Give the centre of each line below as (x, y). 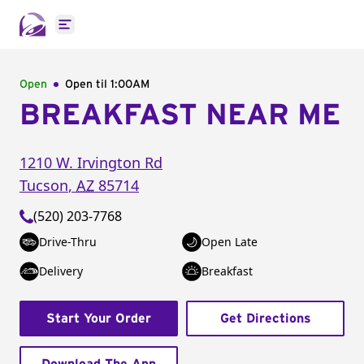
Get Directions (265, 318)
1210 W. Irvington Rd (91, 162)
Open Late (230, 242)
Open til (88, 84)
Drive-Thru (68, 242)
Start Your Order (99, 318)
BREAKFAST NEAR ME (180, 115)
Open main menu (117, 33)
